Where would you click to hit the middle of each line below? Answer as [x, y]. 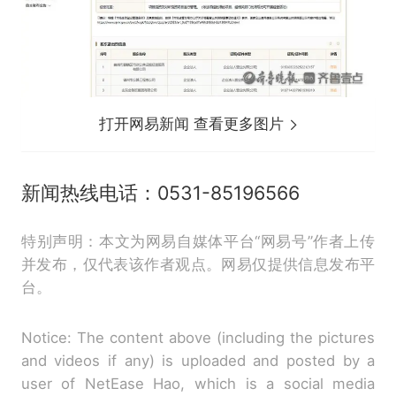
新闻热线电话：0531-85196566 [160, 192]
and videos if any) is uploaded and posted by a [198, 360]
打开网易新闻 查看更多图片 [194, 123]
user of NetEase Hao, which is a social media [198, 383]
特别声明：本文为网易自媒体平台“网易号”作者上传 [198, 241]
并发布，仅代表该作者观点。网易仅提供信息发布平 [198, 264]
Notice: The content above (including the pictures [198, 337]
